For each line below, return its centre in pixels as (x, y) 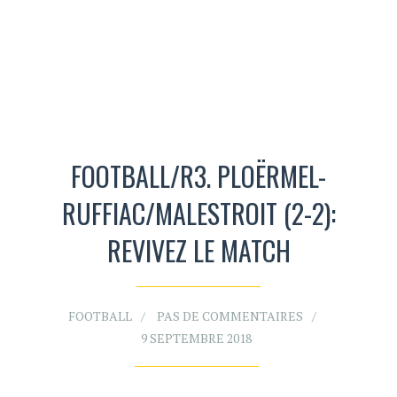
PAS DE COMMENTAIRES (230, 316)
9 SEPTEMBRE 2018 (196, 339)
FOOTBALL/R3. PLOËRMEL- (198, 176)
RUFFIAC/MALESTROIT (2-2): (198, 214)
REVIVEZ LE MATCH (198, 251)
